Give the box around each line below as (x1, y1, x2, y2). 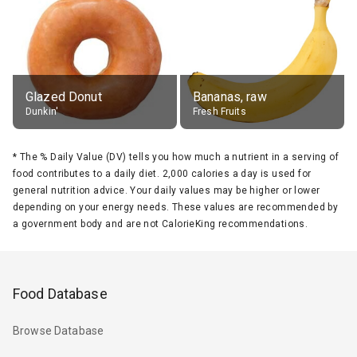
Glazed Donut (25, 88, 102, 104)
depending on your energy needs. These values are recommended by (13, 201, 339, 213)
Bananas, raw (193, 88, 267, 104)
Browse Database (13, 324, 104, 338)
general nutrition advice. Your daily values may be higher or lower (13, 184, 320, 196)
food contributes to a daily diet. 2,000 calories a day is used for (13, 167, 312, 179)
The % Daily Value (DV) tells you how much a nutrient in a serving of (19, 151, 339, 163)
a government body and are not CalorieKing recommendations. (13, 218, 308, 229)
